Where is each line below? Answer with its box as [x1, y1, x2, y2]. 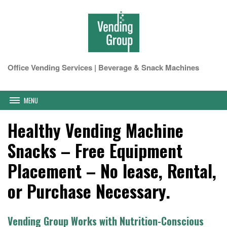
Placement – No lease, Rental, [8, 158, 216, 183]
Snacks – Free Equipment [8, 138, 182, 163]
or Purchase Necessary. [8, 178, 170, 204]
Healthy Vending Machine [8, 118, 183, 143]
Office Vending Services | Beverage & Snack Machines [8, 62, 199, 73]
